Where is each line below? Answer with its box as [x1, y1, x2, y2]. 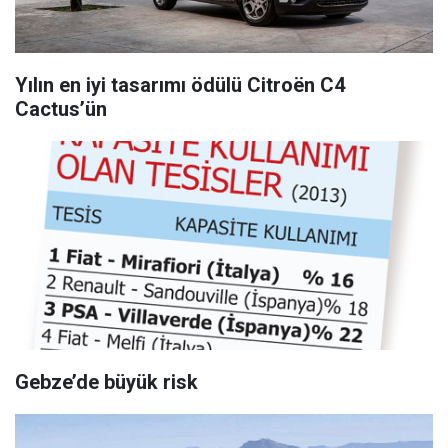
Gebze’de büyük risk [15, 369, 198, 394]
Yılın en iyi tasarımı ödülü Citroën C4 [15, 72, 345, 97]
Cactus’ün [15, 96, 107, 121]
